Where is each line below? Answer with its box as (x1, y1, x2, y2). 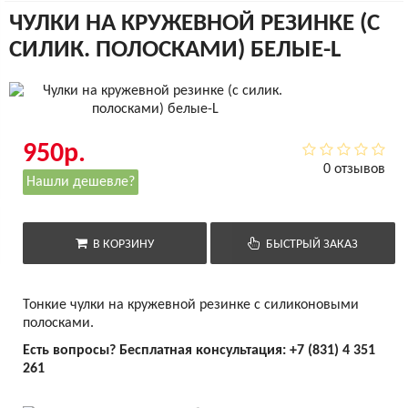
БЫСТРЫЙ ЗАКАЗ (260, 238, 359, 252)
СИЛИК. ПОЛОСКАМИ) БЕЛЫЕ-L (9, 38, 341, 64)
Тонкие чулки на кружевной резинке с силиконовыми (23, 298, 359, 313)
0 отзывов (323, 162, 385, 178)
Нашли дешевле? (26, 175, 135, 190)
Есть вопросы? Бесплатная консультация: (23, 343, 290, 359)
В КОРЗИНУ (87, 238, 155, 252)
